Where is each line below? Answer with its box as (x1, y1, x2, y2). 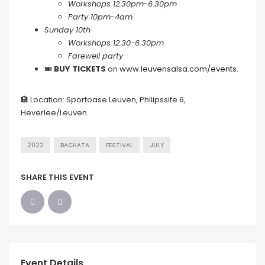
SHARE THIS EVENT (21, 172, 94, 183)
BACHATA (60, 141, 89, 150)
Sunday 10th (44, 24, 91, 36)
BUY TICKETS (54, 63, 106, 75)
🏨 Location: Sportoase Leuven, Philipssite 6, (21, 94, 186, 106)
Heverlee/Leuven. (21, 107, 89, 119)
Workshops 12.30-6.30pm (68, 37, 164, 49)
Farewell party (68, 50, 123, 62)
